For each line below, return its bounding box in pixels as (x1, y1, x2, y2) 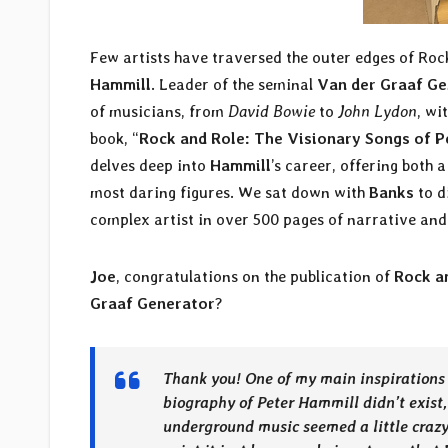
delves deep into (90, 156, 210, 176)
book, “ (90, 129, 139, 149)
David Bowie (228, 102, 315, 122)
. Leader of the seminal (151, 75, 317, 95)
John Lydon (338, 102, 417, 122)
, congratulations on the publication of (116, 267, 394, 287)
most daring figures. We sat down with (90, 183, 369, 203)
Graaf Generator (90, 294, 215, 314)
